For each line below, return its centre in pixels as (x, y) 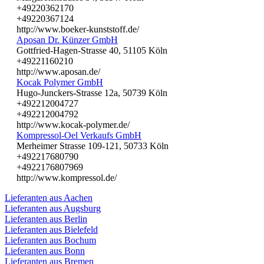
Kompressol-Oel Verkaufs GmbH (79, 135)
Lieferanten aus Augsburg (53, 208)
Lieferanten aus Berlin (46, 219)
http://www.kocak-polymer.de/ (73, 124)
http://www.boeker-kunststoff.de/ (78, 29)
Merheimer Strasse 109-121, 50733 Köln (93, 146)
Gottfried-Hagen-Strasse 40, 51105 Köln (92, 50)
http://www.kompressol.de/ (67, 177)
